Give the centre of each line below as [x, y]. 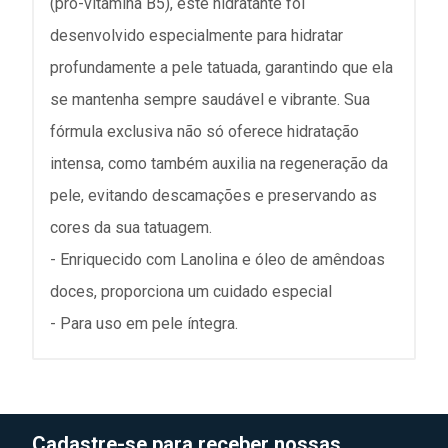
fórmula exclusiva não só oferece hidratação [204, 131]
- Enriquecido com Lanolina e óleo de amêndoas [217, 259]
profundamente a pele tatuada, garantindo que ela [221, 67]
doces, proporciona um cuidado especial [191, 291]
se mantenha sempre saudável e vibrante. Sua [210, 99]
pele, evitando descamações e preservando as [213, 195]
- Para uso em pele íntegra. [144, 323]
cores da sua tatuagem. [131, 227]
